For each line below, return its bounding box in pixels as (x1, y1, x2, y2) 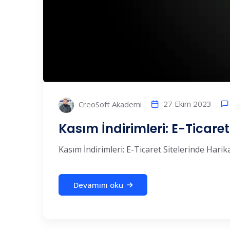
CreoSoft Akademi (76, 99, 142, 110)
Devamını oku (73, 180, 123, 190)
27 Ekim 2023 (163, 99, 212, 109)
